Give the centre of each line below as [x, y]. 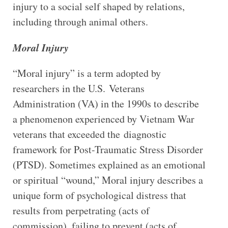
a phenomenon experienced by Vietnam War [103, 119]
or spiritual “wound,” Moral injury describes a [108, 180]
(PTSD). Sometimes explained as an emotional [109, 164]
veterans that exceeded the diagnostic [89, 134]
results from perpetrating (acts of [81, 210]
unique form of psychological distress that [99, 195]
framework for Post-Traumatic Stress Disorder [108, 149]
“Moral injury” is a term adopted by [87, 73]
